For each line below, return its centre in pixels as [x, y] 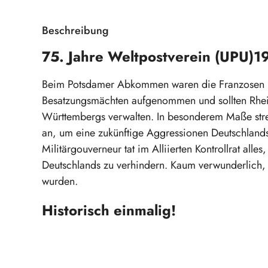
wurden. [60, 181]
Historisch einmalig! [109, 210]
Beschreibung [75, 30]
